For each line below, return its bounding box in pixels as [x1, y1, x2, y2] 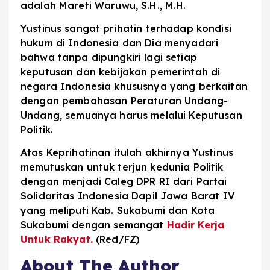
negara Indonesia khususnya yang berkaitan [20, 80, 248, 92]
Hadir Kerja [166, 218, 225, 231]
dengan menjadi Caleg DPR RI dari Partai [20, 175, 227, 187]
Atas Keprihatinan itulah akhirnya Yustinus [20, 146, 233, 159]
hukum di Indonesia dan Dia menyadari [20, 36, 219, 49]
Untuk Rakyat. [20, 233, 96, 245]
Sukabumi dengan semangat [20, 218, 167, 231]
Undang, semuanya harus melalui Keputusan [20, 108, 242, 121]
